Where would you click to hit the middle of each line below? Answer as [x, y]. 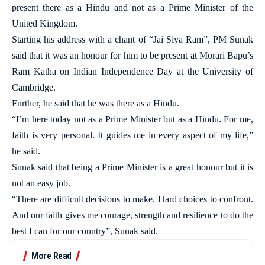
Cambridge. [34, 87]
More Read [51, 256]
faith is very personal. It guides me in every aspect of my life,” [132, 135]
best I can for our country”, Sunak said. [85, 231]
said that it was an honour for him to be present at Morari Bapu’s [132, 55]
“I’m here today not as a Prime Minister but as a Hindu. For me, [132, 119]
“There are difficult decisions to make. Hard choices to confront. [132, 199]
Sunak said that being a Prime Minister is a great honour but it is [132, 167]
